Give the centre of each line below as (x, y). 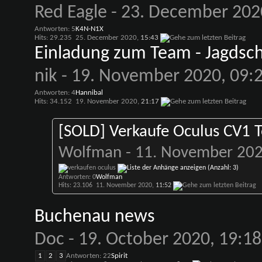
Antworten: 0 (77, 177)
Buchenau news (94, 217)
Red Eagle (70, 13)
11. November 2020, (125, 185)
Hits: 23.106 (75, 185)
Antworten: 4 (55, 93)
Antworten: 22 (88, 256)
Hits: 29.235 (53, 38)
